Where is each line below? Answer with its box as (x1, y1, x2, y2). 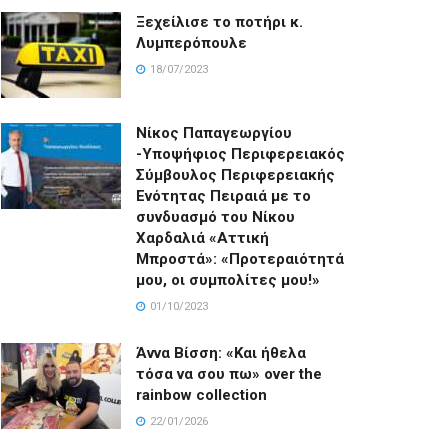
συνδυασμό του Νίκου (136, 207, 295, 226)
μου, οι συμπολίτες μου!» (136, 270, 320, 289)
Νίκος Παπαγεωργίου (136, 123, 292, 142)
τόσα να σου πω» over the (136, 364, 322, 383)
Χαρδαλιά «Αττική (136, 228, 269, 247)
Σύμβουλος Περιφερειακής (136, 165, 335, 184)
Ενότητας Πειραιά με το (136, 186, 311, 205)
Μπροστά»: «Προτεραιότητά (136, 249, 344, 268)
